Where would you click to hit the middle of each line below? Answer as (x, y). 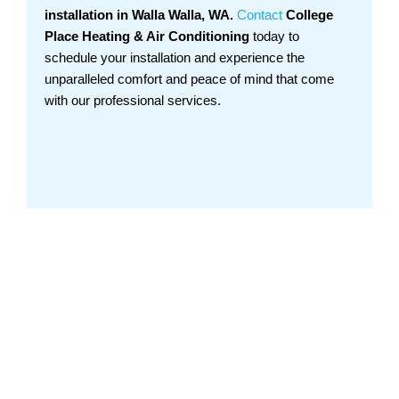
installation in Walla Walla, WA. (139, 15)
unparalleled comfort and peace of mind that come (189, 79)
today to (274, 37)
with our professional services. (133, 101)
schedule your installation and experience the (175, 58)
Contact (260, 15)
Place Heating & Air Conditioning (147, 37)
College (309, 15)
